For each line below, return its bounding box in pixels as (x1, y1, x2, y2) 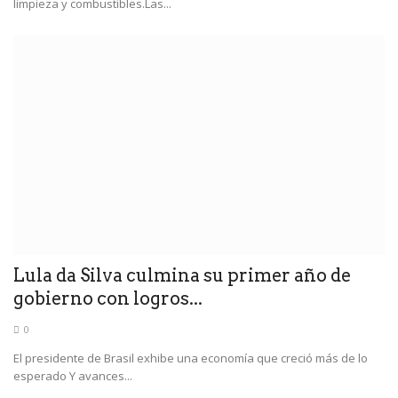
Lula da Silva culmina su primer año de (13, 265, 351, 287)
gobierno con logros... (13, 288, 203, 310)
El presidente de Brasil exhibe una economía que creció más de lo (13, 350, 368, 367)
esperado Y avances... (13, 368, 132, 385)
